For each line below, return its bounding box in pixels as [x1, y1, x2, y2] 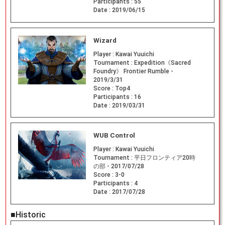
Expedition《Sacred [134, 59, 191, 66]
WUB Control [93, 132, 135, 140]
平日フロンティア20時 [134, 154, 195, 162]
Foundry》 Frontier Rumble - [93, 67, 173, 75]
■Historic [10, 210, 46, 220]
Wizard [93, 36, 117, 44]
